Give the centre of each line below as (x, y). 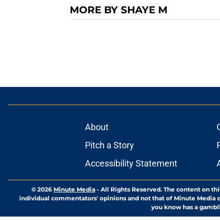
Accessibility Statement (131, 163)
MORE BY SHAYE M (119, 10)
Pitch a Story (109, 145)
